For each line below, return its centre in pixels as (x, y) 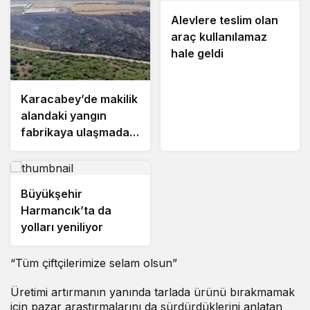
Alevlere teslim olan (224, 20)
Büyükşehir (52, 193)
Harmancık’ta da (66, 210)
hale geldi (197, 53)
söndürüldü (52, 148)
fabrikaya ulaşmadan (79, 132)
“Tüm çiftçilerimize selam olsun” (94, 263)
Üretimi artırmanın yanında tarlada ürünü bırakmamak (153, 292)
